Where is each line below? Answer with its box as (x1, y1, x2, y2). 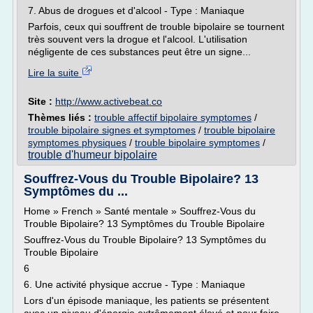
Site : (28, 96, 55, 107)
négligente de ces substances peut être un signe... (28, 46, 251, 57)
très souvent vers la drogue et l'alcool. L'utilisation (28, 34, 247, 45)
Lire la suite (28, 67, 82, 78)
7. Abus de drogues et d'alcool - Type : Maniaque (28, 5, 245, 16)
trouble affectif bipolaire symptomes (94, 112, 252, 123)
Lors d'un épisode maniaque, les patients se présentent (24, 295, 269, 306)
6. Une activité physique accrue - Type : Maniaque (24, 279, 245, 290)
